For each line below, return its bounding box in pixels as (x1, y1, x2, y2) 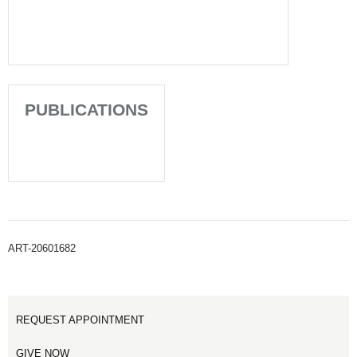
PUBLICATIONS (25, 100, 148, 119)
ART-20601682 (8, 242, 76, 254)
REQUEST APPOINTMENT (16, 314, 144, 326)
